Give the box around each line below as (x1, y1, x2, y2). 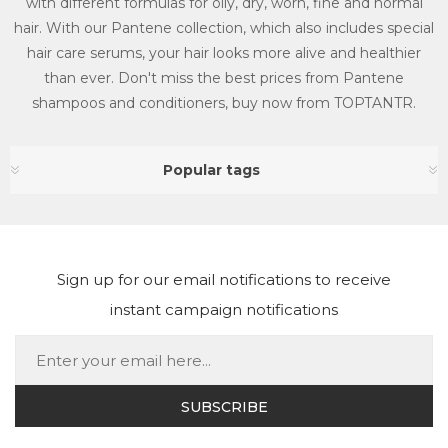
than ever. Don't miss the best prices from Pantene (44, 69, 404, 87)
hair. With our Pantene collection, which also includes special (14, 19, 434, 37)
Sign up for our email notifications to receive (57, 270, 391, 289)
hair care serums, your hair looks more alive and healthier (27, 44, 421, 62)
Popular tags (163, 161, 260, 179)
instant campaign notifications (110, 300, 338, 319)
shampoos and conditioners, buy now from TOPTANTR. (32, 94, 416, 112)
